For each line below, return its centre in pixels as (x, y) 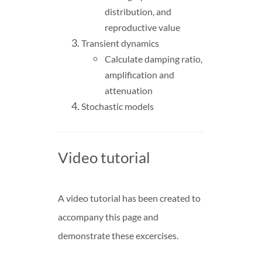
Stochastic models (118, 106)
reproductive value (142, 27)
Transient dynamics (120, 43)
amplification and (139, 74)
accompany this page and (108, 216)
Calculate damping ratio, (154, 58)
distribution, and (138, 11)
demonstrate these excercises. (118, 235)
